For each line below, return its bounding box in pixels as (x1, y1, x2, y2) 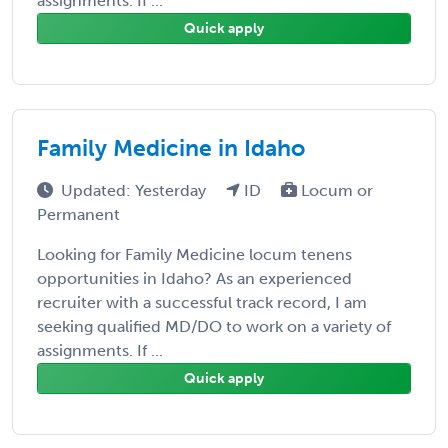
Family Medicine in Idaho (37, 133, 305, 162)
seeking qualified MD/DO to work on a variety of (37, 316, 391, 336)
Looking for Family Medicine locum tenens (37, 244, 352, 264)
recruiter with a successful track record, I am (37, 292, 367, 312)
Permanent (37, 204, 120, 224)
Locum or (297, 180, 373, 200)
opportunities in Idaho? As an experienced (37, 268, 352, 288)
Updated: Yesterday (61, 180, 210, 200)
